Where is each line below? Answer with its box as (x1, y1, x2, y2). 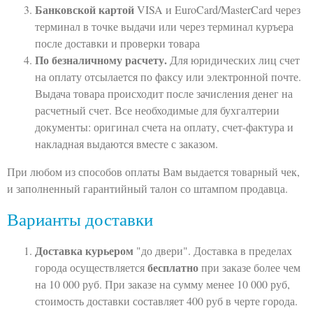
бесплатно (147, 259, 198, 275)
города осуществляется (35, 260, 147, 275)
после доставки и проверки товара (35, 35, 200, 50)
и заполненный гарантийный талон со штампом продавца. (7, 180, 288, 196)
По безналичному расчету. (35, 51, 170, 68)
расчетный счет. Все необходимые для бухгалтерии (35, 102, 279, 117)
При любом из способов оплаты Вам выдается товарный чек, (7, 163, 300, 179)
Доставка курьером (35, 242, 133, 259)
